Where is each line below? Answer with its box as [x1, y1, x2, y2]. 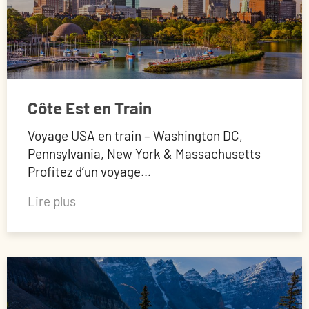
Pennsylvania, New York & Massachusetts [28, 146, 261, 162]
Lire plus [28, 193, 76, 210]
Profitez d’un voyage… [28, 163, 151, 180]
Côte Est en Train [28, 98, 152, 119]
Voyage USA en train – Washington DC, [28, 128, 243, 144]
